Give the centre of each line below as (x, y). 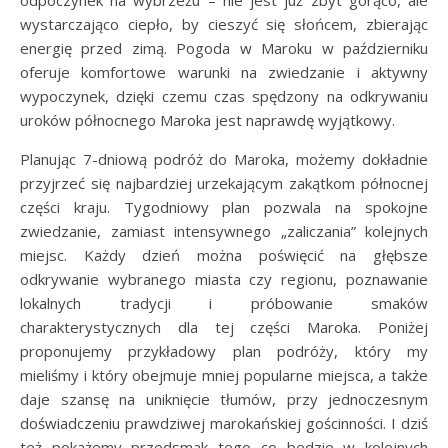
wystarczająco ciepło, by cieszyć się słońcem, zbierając (224, 24)
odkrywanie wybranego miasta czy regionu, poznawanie (224, 279)
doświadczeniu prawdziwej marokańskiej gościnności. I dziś (224, 423)
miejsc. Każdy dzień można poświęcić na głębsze (224, 255)
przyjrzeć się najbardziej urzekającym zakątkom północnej (224, 183)
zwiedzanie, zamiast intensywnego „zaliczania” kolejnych (224, 231)
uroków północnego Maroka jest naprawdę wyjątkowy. (207, 120)
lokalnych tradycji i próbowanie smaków (224, 303)
